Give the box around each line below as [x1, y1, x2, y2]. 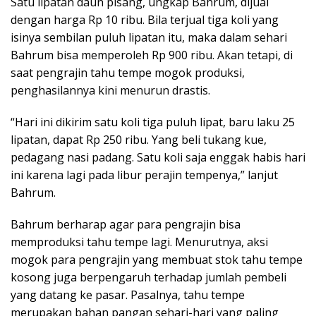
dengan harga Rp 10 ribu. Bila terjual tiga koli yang [11, 12, 279, 28]
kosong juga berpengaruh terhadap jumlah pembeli [11, 269, 286, 286]
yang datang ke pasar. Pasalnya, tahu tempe [11, 287, 245, 303]
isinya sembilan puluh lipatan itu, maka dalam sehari [11, 30, 287, 46]
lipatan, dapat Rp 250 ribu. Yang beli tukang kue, [11, 132, 267, 148]
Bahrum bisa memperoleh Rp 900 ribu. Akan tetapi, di [11, 47, 293, 63]
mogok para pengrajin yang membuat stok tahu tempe [11, 252, 303, 268]
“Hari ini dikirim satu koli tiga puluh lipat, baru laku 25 [11, 114, 295, 130]
